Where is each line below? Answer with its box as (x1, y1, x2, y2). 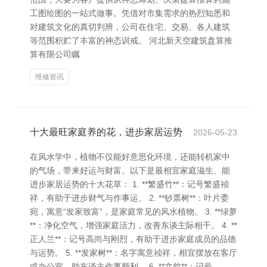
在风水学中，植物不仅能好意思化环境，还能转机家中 (30, 152, 230, 162)
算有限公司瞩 (30, 49, 80, 59)
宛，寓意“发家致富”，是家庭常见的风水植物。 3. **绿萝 (30, 207, 237, 216)
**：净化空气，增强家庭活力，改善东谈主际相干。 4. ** (30, 221, 237, 230)
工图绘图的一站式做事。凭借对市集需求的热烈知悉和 (30, 8, 230, 18)
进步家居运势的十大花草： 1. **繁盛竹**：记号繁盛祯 (30, 179, 229, 189)
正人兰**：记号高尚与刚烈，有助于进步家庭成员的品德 (30, 234, 236, 244)
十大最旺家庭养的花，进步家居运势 (30, 127, 182, 137)
